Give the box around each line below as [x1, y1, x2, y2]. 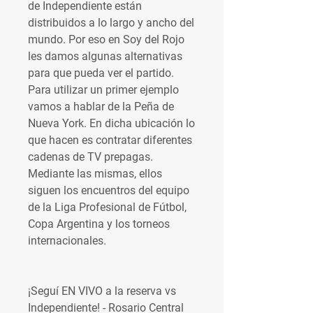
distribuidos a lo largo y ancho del [28, 16, 194, 29]
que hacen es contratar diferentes [28, 133, 192, 147]
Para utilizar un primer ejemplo [28, 83, 179, 96]
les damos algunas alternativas [28, 50, 182, 63]
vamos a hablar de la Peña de [28, 100, 174, 113]
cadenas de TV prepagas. [28, 150, 153, 163]
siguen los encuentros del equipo [28, 184, 189, 197]
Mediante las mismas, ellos [28, 167, 162, 180]
